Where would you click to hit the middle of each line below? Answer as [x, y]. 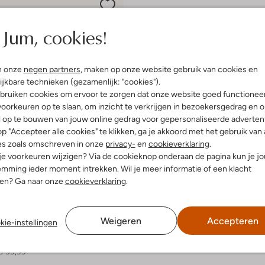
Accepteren [232, 221]
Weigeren [121, 221]
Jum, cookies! [54, 37]
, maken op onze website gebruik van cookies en [169, 69]
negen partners [52, 69]
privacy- [120, 144]
